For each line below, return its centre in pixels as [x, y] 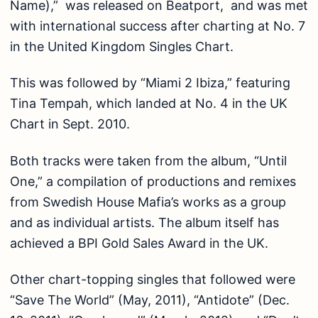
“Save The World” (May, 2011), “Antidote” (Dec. [150, 300]
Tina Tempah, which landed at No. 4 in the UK [149, 104]
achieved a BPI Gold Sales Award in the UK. [139, 243]
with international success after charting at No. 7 [158, 26]
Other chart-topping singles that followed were [153, 280]
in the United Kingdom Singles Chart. [122, 46]
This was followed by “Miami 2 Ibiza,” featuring [150, 83]
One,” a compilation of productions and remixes [153, 181]
